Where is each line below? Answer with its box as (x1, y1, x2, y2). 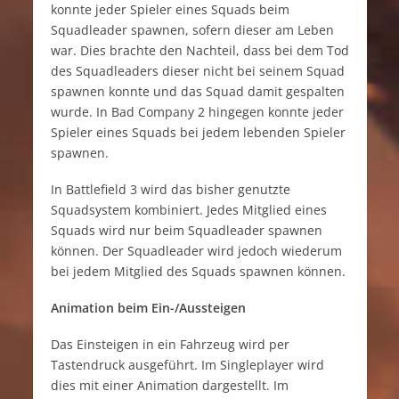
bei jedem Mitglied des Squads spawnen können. (50, 262, 346, 280)
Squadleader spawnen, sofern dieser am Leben (50, 20, 334, 38)
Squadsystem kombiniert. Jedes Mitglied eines (50, 200, 327, 218)
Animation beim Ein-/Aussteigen (50, 298, 246, 316)
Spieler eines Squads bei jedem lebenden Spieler (50, 123, 346, 141)
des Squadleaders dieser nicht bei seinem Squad (50, 61, 345, 79)
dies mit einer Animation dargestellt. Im (50, 376, 289, 394)
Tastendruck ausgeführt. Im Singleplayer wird (50, 355, 324, 373)
